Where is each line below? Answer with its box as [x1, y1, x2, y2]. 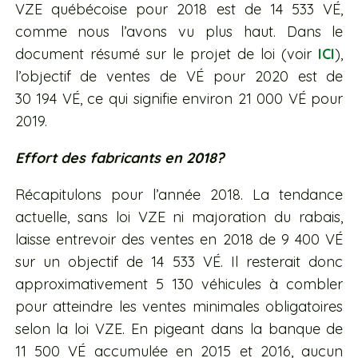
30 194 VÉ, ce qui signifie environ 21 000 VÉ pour [14, 89, 344, 109]
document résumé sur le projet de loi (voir [14, 45, 319, 64]
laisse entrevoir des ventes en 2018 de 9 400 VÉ [14, 230, 344, 249]
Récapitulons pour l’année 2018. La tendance [14, 185, 344, 205]
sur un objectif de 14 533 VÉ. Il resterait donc [14, 253, 344, 272]
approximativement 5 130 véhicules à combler [14, 275, 344, 294]
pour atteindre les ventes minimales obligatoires [14, 297, 344, 316]
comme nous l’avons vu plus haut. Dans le [14, 22, 344, 42]
